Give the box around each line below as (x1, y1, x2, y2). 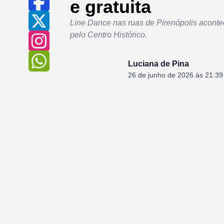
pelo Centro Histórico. (70, 30, 147, 39)
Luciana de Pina (128, 59, 189, 68)
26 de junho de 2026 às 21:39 (128, 71, 223, 79)
